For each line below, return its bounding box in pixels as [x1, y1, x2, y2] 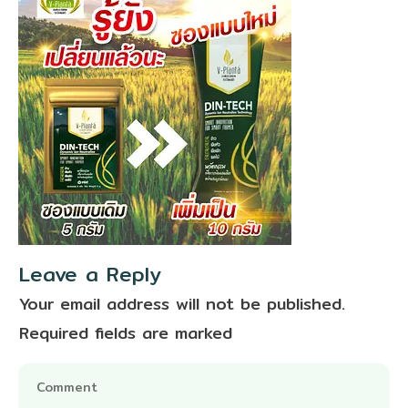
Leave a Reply [19, 259, 161, 291]
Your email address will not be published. [19, 291, 345, 318]
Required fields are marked [19, 320, 232, 347]
